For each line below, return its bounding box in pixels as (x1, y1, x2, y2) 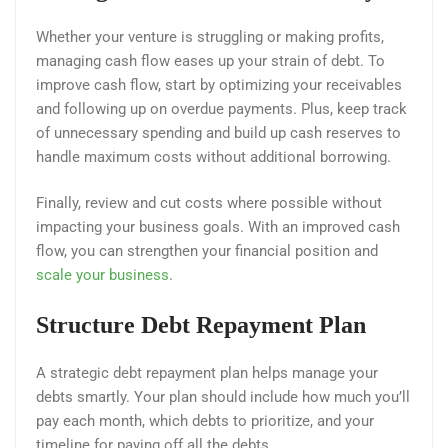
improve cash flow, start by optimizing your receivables (36, 75, 402, 94)
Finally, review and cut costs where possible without (36, 194, 382, 213)
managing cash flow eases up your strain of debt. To (36, 51, 385, 70)
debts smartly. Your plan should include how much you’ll (36, 387, 410, 406)
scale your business (36, 266, 169, 285)
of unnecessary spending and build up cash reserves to (36, 123, 401, 142)
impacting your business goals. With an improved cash (36, 218, 400, 237)
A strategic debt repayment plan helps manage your (36, 363, 378, 382)
